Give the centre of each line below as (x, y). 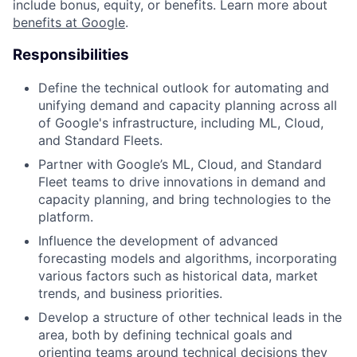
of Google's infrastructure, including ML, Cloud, (181, 122)
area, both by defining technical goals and (165, 334)
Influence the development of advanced (158, 240)
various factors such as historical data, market (178, 275)
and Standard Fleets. (100, 140)
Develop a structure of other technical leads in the (190, 317)
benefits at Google (69, 23)
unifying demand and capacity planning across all (188, 105)
